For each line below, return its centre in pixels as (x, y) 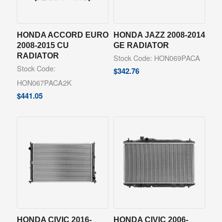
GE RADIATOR (141, 45)
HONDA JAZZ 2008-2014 (159, 35)
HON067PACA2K (44, 83)
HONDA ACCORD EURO (62, 35)
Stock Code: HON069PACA (157, 58)
